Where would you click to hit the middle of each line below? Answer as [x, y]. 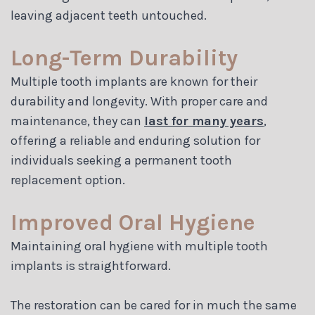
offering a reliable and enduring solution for [135, 140]
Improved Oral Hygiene [133, 222]
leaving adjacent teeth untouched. [109, 15]
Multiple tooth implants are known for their [134, 81]
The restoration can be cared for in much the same [154, 305]
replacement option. [68, 180]
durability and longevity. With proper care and [139, 101]
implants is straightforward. [91, 265]
